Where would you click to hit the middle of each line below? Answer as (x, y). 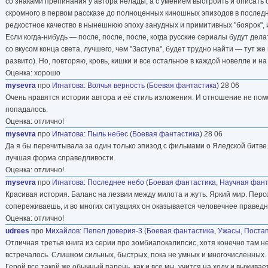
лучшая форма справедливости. (60, 158)
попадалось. (27, 109)
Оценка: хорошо (33, 73)
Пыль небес (108, 134)
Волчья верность (116, 85)
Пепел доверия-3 (113, 231)
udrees (17, 231)
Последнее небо (116, 182)
